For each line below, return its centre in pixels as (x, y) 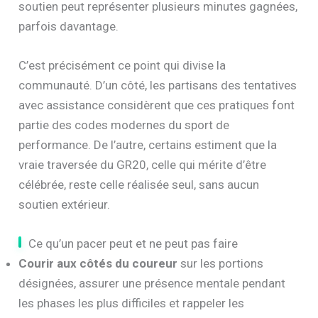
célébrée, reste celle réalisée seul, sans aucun (139, 184)
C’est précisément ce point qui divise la (122, 65)
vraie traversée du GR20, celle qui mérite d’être (143, 164)
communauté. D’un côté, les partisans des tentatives (158, 85)
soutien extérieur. (65, 204)
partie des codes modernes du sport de (124, 125)
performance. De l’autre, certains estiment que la (148, 144)
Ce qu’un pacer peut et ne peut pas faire (133, 243)
